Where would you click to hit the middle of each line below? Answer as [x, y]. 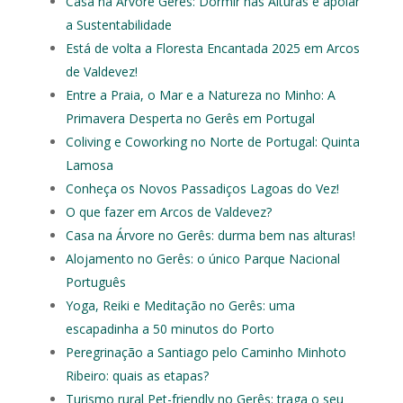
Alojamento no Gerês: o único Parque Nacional [202, 259]
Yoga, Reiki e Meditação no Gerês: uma [180, 305]
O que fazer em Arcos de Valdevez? [168, 212]
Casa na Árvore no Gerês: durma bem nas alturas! [210, 235]
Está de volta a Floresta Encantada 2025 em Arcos [212, 48]
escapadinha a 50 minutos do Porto [170, 329]
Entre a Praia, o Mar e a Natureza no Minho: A [200, 95]
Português [95, 282]
